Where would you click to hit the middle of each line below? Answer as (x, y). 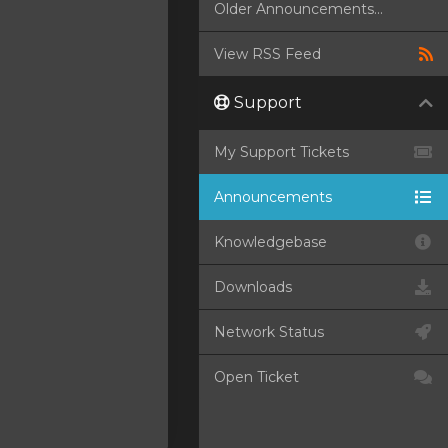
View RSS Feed (267, 54)
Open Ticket (256, 377)
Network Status (269, 332)
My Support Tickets (281, 152)
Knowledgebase (270, 242)
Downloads (253, 287)
